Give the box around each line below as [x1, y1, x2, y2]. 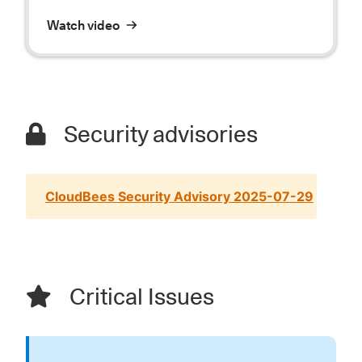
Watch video [47, 18, 120, 33]
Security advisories [59, 120, 258, 148]
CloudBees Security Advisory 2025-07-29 [45, 188, 314, 204]
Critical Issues [65, 283, 214, 310]
